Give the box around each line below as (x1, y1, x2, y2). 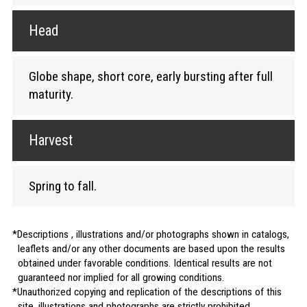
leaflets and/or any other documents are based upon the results (17, 243, 285, 256)
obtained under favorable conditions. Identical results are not (17, 257, 272, 270)
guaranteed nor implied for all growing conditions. (17, 271, 224, 284)
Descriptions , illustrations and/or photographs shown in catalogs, (16, 228, 289, 241)
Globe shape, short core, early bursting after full (28, 68, 273, 84)
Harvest (28, 131, 73, 149)
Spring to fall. (28, 177, 97, 194)
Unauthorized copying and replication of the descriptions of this (16, 286, 282, 299)
